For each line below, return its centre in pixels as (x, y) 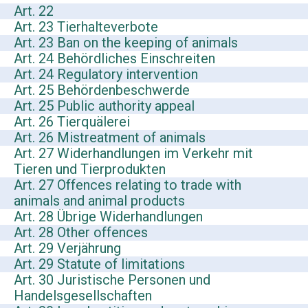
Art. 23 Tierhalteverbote (86, 27)
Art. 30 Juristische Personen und (112, 280)
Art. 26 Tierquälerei (72, 122)
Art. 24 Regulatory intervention (106, 75)
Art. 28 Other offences (81, 233)
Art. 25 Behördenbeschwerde (102, 90)
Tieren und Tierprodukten (90, 169)
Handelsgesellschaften (83, 296)
